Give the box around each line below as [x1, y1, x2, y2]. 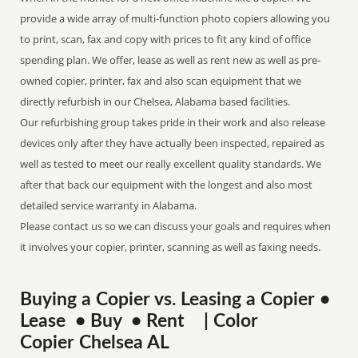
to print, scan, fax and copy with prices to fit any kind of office [20, 32, 312, 46]
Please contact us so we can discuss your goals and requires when [20, 219, 332, 233]
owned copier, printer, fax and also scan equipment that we [20, 74, 302, 88]
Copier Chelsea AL [20, 334, 170, 352]
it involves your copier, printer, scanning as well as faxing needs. [20, 240, 321, 254]
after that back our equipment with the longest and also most [20, 177, 313, 192]
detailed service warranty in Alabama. [20, 198, 197, 213]
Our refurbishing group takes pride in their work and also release [20, 115, 326, 129]
